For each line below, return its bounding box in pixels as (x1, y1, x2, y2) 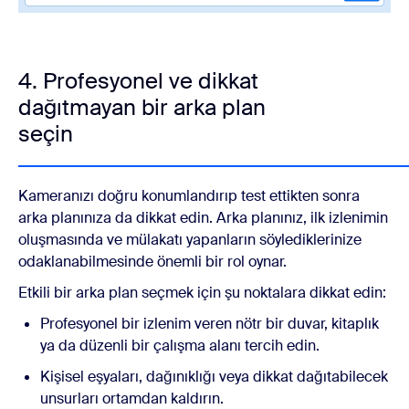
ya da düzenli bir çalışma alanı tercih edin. (40, 335, 320, 355)
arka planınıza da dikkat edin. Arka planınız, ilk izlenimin (18, 207, 388, 227)
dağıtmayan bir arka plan (18, 92, 266, 121)
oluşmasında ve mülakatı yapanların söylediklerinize (18, 229, 362, 249)
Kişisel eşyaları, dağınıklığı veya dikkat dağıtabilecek (40, 366, 388, 386)
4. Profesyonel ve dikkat (18, 66, 258, 95)
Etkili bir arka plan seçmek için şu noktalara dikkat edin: (18, 282, 386, 302)
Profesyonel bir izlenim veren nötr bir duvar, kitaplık (40, 313, 379, 333)
